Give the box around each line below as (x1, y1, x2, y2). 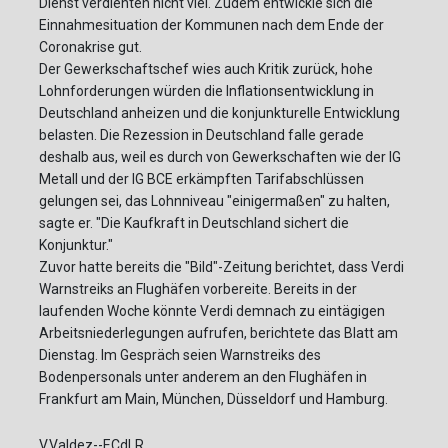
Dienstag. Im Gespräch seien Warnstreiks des (39, 347, 321, 364)
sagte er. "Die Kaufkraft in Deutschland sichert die (39, 215, 349, 232)
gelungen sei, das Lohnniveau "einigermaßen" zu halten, (39, 193, 390, 210)
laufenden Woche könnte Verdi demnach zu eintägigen (39, 303, 385, 320)
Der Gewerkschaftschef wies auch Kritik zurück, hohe (39, 61, 373, 78)
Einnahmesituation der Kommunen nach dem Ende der (39, 17, 384, 34)
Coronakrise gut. (39, 39, 142, 56)
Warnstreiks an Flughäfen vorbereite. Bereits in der (39, 281, 357, 298)
